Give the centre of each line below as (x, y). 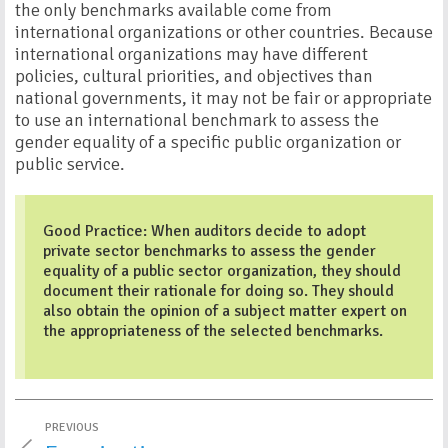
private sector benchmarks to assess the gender (210, 251)
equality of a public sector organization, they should (222, 271)
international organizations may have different (191, 54)
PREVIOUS (72, 427)
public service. (70, 164)
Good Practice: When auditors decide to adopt (205, 231)
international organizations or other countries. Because (224, 32)
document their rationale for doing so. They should (219, 291)
